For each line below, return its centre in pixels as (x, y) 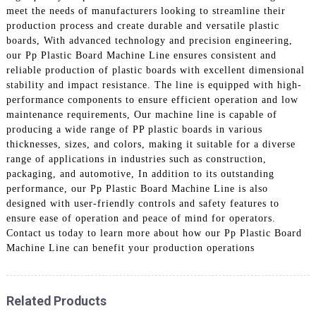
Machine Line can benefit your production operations (130, 248)
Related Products (56, 300)
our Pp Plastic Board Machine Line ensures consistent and (141, 55)
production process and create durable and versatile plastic (142, 25)
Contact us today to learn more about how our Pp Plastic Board (154, 233)
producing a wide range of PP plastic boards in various (134, 129)
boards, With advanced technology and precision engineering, (149, 40)
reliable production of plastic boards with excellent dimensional (155, 70)
